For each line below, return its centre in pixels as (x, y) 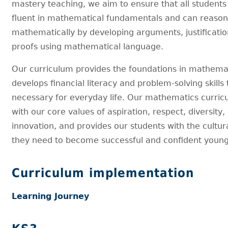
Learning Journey (51, 196)
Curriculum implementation (105, 173)
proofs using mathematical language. (89, 46)
